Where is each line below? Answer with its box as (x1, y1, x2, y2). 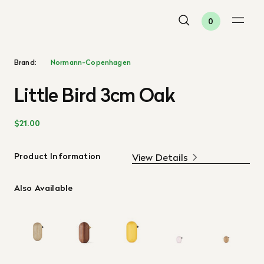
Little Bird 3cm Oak (14, 81, 175, 109)
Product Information (14, 150, 101, 162)
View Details (132, 150, 188, 164)
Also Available (14, 182, 73, 194)
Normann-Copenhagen (50, 57, 131, 67)
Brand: (14, 57, 37, 67)
